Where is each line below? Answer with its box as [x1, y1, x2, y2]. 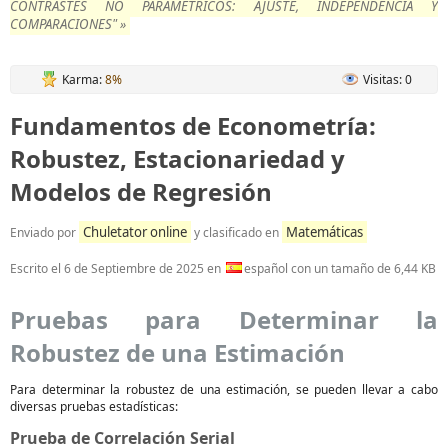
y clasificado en [191, 223, 282, 241]
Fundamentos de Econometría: [10, 108, 376, 142]
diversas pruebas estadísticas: [10, 397, 178, 415]
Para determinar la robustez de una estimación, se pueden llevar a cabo [10, 380, 438, 398]
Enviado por [10, 223, 79, 241]
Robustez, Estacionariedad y [10, 141, 345, 175]
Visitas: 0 [363, 70, 412, 88]
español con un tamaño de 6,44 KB [244, 259, 436, 277]
